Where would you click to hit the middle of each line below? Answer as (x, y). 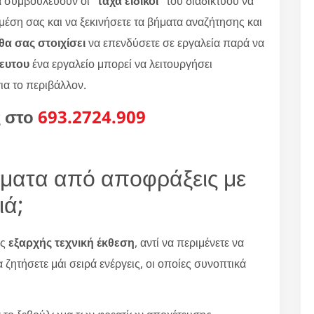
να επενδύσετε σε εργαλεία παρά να (175, 42)
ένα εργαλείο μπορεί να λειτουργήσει (121, 63)
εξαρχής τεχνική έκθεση (71, 242)
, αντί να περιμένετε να (189, 242)
